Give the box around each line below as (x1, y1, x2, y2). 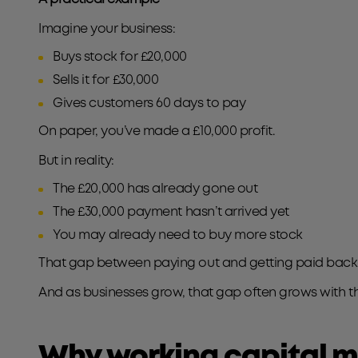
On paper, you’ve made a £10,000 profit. (38, 125, 277, 137)
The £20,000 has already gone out (53, 183, 258, 195)
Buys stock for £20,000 (53, 51, 193, 63)
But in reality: (38, 155, 117, 167)
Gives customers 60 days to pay (53, 97, 252, 109)
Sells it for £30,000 (53, 74, 159, 86)
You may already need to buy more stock (53, 229, 309, 241)
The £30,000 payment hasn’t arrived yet (53, 206, 290, 218)
